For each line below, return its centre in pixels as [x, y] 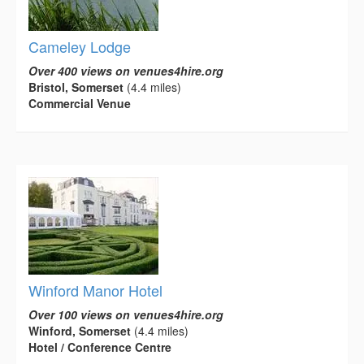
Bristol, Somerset [76, 87]
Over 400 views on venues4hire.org [126, 70]
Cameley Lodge [80, 46]
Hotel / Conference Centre [100, 347]
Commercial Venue [80, 103]
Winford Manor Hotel [95, 290]
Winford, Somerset [80, 330]
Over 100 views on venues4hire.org [126, 314]
